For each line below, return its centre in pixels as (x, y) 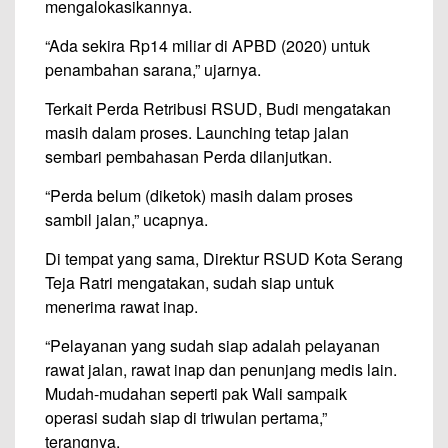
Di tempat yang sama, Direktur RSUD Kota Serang (224, 258)
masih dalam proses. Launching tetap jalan (197, 132)
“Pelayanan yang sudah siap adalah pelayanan (212, 345)
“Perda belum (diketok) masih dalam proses (199, 195)
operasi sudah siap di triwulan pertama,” (186, 417)
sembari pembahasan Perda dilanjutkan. (188, 156)
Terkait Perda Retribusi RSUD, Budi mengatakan (218, 108)
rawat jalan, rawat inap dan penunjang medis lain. (221, 369)
